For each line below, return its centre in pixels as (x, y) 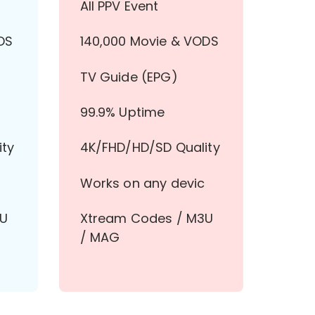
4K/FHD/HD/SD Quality (150, 148)
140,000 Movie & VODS (149, 41)
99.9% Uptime (122, 112)
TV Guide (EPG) (129, 77)
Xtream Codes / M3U (147, 219)
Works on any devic (142, 183)
